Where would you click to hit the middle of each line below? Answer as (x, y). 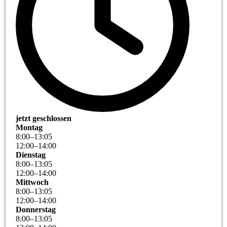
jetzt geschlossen (44, 119)
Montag (29, 128)
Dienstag (31, 155)
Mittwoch (32, 182)
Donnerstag (36, 210)
